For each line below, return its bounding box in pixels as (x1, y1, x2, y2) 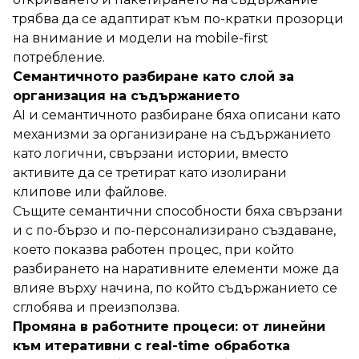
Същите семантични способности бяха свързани (13, 203, 343, 219)
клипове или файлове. (13, 184, 167, 200)
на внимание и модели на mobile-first (13, 30, 268, 46)
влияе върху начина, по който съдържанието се (13, 280, 337, 296)
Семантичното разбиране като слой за (13, 68, 294, 84)
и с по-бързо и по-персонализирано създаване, (13, 222, 336, 238)
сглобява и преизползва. (13, 299, 179, 315)
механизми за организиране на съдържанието (13, 126, 331, 142)
